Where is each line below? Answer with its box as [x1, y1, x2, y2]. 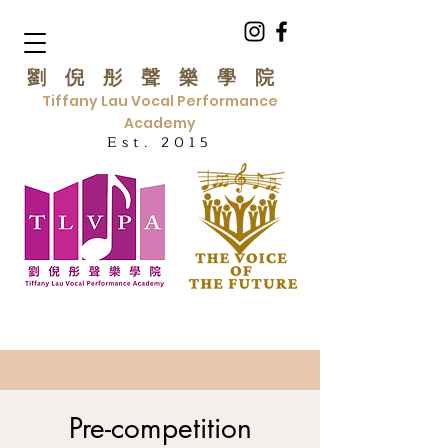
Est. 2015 [106, 131, 214, 154]
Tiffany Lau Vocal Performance [42, 91, 278, 111]
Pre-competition [68, 410, 252, 446]
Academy [124, 113, 196, 133]
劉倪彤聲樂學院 [27, 66, 293, 89]
